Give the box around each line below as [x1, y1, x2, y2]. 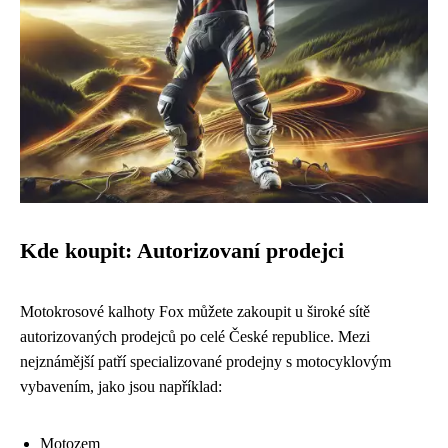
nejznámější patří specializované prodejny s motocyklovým [20, 352, 391, 370]
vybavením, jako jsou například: [20, 377, 222, 395]
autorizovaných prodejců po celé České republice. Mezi [20, 327, 370, 345]
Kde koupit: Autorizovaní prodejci [20, 238, 344, 263]
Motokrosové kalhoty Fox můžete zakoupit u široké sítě [20, 302, 370, 320]
